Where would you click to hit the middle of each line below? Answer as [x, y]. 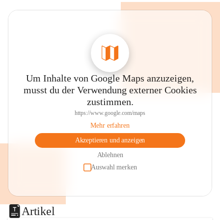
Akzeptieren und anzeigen [110, 140]
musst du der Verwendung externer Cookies [110, 90]
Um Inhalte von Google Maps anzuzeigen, [110, 78]
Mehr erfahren [110, 125]
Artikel [38, 211]
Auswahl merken [114, 167]
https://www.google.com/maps [110, 113]
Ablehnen [110, 155]
